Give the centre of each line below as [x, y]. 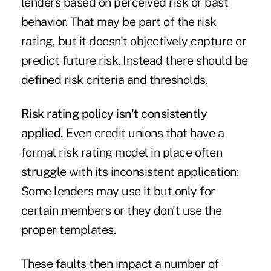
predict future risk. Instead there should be [134, 61]
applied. [42, 133]
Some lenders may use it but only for [118, 191]
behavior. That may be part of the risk [119, 22]
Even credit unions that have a [144, 133]
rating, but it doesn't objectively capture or [134, 41]
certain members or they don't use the [121, 211]
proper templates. [68, 230]
